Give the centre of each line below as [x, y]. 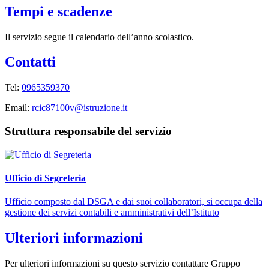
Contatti [30, 62]
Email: [18, 108]
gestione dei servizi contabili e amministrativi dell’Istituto [112, 213]
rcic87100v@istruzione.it [80, 108]
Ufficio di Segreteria [45, 178]
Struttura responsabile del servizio [88, 131]
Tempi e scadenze [59, 11]
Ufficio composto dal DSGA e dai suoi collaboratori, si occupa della [134, 202]
